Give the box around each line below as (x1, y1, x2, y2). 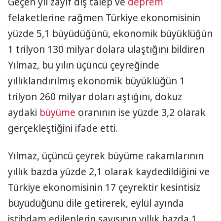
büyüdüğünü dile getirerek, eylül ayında (8, 197, 184, 210)
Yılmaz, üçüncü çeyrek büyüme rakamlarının (8, 149, 204, 162)
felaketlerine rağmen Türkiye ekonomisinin (8, 11, 200, 24)
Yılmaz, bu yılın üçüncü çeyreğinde (8, 59, 159, 72)
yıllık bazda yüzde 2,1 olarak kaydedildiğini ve (8, 165, 210, 178)
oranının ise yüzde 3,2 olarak (75, 106, 206, 119)
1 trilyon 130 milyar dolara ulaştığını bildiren (8, 43, 205, 56)
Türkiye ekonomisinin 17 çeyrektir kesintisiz (8, 181, 200, 194)
